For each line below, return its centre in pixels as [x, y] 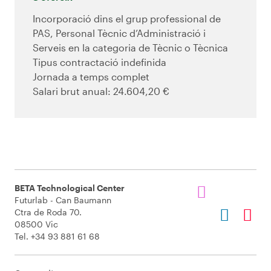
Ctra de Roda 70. [48, 212]
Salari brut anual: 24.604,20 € [101, 91]
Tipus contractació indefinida [100, 62]
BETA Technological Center [70, 188]
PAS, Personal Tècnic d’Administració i [119, 33]
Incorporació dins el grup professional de [127, 19]
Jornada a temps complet [91, 77]
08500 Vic [36, 224]
